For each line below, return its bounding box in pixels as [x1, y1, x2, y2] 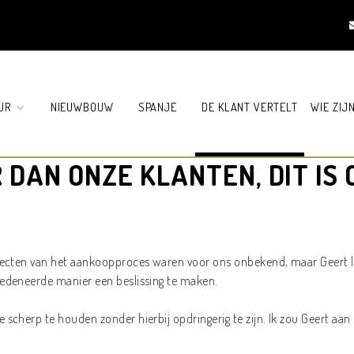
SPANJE [137, 100, 178, 115]
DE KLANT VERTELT [201, 100, 299, 115]
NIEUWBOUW [50, 100, 115, 115]
